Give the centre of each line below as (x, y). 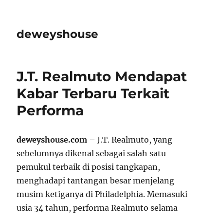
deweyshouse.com (52, 140)
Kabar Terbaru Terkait (93, 93)
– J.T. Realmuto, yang (130, 140)
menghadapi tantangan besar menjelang (96, 181)
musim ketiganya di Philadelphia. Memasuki (102, 194)
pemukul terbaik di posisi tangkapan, (89, 167)
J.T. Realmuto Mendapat (102, 76)
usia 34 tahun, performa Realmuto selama (97, 208)
